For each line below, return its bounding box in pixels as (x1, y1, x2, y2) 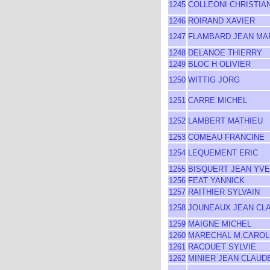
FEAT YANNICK (188, 176, 245, 185)
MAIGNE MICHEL (188, 219, 251, 228)
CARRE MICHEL (188, 96, 247, 105)
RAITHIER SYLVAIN (188, 187, 260, 196)
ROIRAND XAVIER (188, 16, 255, 25)
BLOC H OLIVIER (188, 60, 251, 69)
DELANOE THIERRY (188, 48, 262, 57)
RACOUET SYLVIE (188, 242, 256, 251)
